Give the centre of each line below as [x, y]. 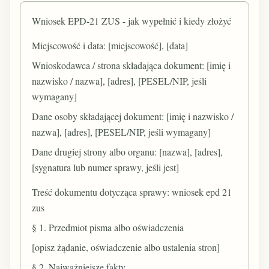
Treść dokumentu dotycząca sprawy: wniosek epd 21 [132, 192]
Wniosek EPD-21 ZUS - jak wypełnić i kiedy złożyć [132, 21]
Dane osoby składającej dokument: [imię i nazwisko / [133, 116]
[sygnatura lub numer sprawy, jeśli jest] [106, 168]
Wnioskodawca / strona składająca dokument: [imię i [131, 65]
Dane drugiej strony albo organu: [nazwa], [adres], [128, 152]
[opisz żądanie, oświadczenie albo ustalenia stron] [126, 247]
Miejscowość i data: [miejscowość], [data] [110, 45]
